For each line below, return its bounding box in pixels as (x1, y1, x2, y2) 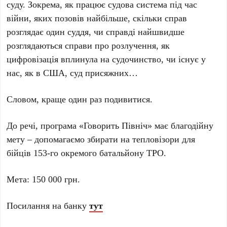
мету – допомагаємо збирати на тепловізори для (7, 132, 196, 145)
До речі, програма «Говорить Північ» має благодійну (7, 119, 214, 131)
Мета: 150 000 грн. (7, 172, 81, 185)
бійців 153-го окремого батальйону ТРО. (7, 146, 167, 159)
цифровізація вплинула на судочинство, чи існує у (7, 52, 206, 65)
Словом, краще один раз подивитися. (7, 92, 153, 105)
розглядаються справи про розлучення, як (7, 39, 170, 51)
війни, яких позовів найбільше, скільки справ (7, 11, 187, 24)
